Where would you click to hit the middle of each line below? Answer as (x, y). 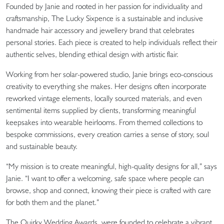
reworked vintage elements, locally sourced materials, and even (104, 98)
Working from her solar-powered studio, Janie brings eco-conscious (109, 74)
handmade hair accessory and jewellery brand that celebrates (100, 30)
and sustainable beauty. (42, 146)
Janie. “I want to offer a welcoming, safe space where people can (105, 178)
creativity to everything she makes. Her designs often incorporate (106, 86)
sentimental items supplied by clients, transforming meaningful (101, 110)
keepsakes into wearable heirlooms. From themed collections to (104, 122)
